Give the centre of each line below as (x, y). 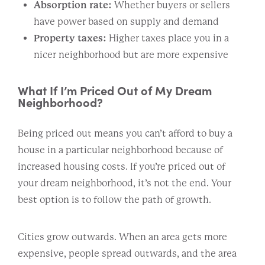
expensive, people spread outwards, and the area (127, 253)
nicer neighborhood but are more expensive (132, 54)
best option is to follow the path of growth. (115, 199)
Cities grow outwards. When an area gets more (122, 237)
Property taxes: (70, 38)
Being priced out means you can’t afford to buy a (125, 133)
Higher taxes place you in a (168, 38)
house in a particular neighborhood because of (120, 150)
